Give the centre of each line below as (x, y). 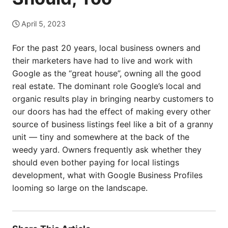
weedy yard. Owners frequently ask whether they (107, 150)
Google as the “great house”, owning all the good (107, 73)
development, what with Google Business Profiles (107, 175)
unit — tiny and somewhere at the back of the (101, 137)
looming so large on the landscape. (80, 188)
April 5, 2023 (44, 24)
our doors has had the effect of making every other (111, 111)
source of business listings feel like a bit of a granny (113, 124)
